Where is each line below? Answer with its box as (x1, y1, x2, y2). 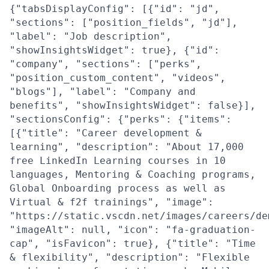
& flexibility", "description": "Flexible (10, 251, 250, 263)
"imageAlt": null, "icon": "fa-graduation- (10, 223, 256, 235)
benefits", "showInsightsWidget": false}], (10, 99, 256, 111)
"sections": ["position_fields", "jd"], (10, 16, 238, 28)
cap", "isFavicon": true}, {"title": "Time (10, 237, 256, 249)
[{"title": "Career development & (10, 127, 202, 139)
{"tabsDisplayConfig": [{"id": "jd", (10, 2, 220, 14)
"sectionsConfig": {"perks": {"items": (10, 113, 232, 125)
